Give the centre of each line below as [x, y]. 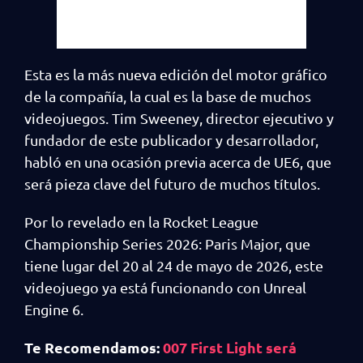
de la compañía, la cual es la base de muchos [168, 96]
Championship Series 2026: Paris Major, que [167, 243]
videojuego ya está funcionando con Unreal [165, 287]
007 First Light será [230, 347]
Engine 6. [54, 309]
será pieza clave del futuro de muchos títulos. [172, 184]
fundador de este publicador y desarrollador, [171, 140]
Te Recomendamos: [94, 347]
